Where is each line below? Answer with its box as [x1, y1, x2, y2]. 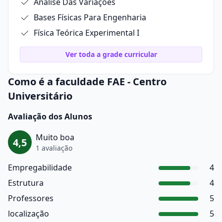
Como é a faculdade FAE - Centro [8, 75, 166, 88]
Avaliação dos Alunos [8, 111, 92, 122]
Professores [8, 193, 54, 204]
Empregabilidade [8, 162, 72, 173]
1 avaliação [36, 143, 72, 153]
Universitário [8, 89, 72, 103]
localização [8, 208, 49, 219]
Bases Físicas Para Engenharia [34, 12, 146, 23]
